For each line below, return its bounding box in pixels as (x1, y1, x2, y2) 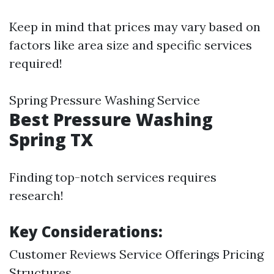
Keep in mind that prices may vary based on (9, 19, 261, 34)
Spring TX (9, 128, 93, 151)
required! (9, 56, 62, 71)
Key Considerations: (9, 221, 163, 242)
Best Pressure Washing (9, 108, 213, 131)
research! (9, 188, 64, 203)
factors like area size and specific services (9, 37, 252, 53)
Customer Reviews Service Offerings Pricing (9, 246, 264, 262)
